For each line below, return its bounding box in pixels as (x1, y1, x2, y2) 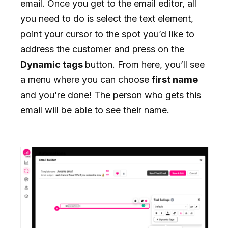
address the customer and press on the (20, 43, 184, 54)
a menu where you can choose (20, 74, 152, 85)
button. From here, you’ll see (85, 59, 205, 70)
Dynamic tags (20, 59, 85, 70)
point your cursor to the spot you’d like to (20, 28, 194, 39)
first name (152, 74, 198, 85)
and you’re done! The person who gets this (20, 89, 201, 100)
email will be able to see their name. (20, 104, 169, 116)
